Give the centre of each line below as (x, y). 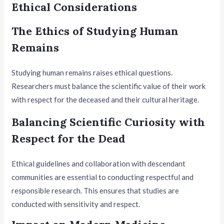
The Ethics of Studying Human (95, 31)
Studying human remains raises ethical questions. (92, 72)
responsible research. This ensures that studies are (95, 190)
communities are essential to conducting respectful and (103, 177)
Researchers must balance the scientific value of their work (109, 86)
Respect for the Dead (69, 138)
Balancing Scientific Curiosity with (108, 122)
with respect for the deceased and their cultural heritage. (105, 99)
